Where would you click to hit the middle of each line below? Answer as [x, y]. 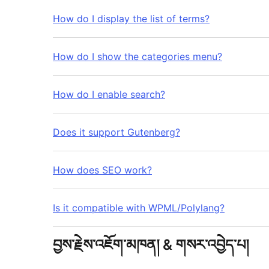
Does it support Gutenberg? [116, 132]
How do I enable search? [109, 95]
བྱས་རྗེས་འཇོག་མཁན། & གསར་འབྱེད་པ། [152, 245]
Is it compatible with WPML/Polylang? [139, 208]
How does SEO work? [102, 170]
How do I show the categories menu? [138, 57]
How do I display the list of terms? [131, 19]
